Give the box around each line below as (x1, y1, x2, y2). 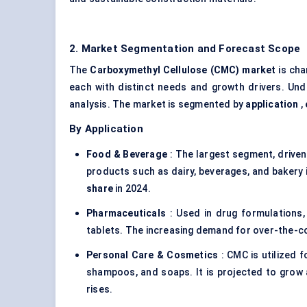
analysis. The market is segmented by (69, 99, 246, 110)
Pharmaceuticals (86, 208, 166, 219)
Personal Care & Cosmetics (86, 249, 219, 261)
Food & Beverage (86, 149, 168, 160)
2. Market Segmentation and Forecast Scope (69, 42, 301, 56)
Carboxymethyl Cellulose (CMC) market (90, 64, 276, 76)
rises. (86, 284, 113, 295)
